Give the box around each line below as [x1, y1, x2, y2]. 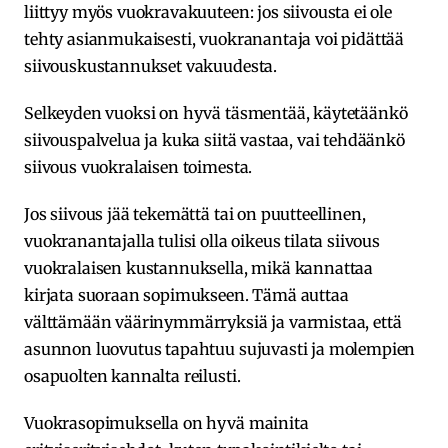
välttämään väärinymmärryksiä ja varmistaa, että [24, 311, 402, 332]
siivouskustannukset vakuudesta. [24, 55, 278, 76]
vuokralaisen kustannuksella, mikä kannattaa [24, 257, 374, 278]
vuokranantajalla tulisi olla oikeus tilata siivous [24, 230, 380, 251]
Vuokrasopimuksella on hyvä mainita [24, 412, 309, 433]
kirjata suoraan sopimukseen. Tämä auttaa [24, 284, 349, 305]
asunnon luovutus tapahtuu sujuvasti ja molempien [24, 338, 416, 359]
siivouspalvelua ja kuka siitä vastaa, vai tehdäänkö [24, 129, 405, 150]
